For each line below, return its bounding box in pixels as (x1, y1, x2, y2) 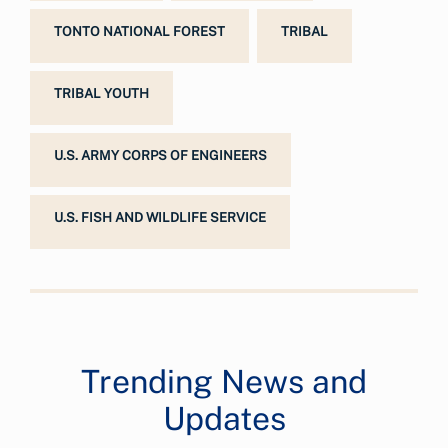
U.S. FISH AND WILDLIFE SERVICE (54, 210, 266, 225)
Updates (162, 400, 286, 437)
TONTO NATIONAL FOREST (54, 24, 225, 39)
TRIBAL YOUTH (54, 86, 149, 101)
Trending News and (81, 363, 367, 400)
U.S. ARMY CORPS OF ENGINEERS (54, 148, 267, 163)
